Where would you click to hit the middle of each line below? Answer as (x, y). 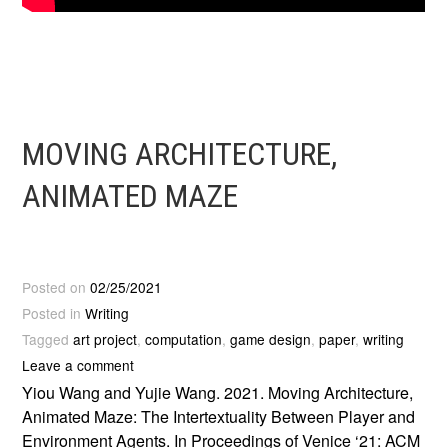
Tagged (48, 338)
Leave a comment (78, 364)
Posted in (54, 312)
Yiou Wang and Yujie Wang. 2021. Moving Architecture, (218, 392)
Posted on (56, 286)
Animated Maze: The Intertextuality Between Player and (219, 416)
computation (184, 338)
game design (271, 338)
